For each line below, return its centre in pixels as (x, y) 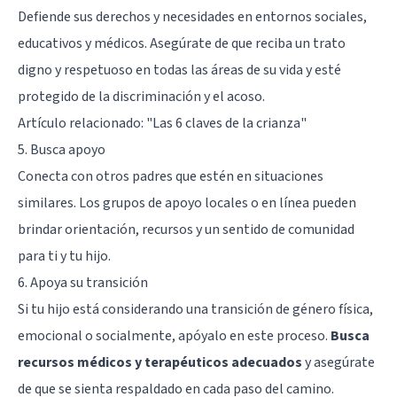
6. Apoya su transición (83, 282)
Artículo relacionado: (82, 123)
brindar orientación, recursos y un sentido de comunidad (186, 229)
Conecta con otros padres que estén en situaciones (171, 176)
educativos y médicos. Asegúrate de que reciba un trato (182, 43)
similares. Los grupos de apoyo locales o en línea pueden (187, 202)
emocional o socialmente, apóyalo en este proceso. (174, 335)
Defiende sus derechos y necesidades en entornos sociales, (192, 16)
